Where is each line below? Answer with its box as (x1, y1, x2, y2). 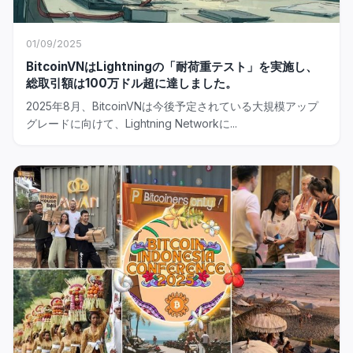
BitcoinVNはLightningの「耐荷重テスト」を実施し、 (26, 59, 318, 74)
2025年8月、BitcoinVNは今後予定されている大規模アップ (26, 99, 318, 113)
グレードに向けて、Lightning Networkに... (26, 117, 237, 130)
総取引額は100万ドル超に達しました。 (26, 76, 237, 91)
